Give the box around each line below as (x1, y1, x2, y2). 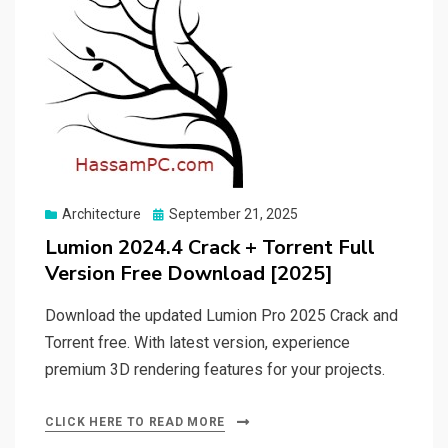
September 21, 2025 (169, 206, 298, 223)
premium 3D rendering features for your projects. (45, 360, 385, 380)
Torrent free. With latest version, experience (45, 333, 350, 353)
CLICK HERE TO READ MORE (45, 415, 226, 430)
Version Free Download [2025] (45, 260, 333, 288)
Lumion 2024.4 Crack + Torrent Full (45, 234, 375, 262)
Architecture (62, 206, 141, 223)
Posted (152, 205, 197, 222)
